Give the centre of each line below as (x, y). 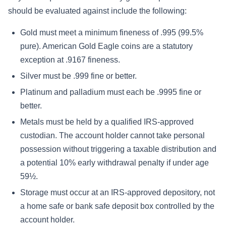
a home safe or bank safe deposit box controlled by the (117, 206)
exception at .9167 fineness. (70, 60)
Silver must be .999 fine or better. (78, 76)
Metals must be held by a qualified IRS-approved (107, 122)
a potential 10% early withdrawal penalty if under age (115, 162)
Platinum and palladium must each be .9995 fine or (111, 92)
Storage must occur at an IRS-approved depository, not (118, 192)
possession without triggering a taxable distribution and (118, 149)
